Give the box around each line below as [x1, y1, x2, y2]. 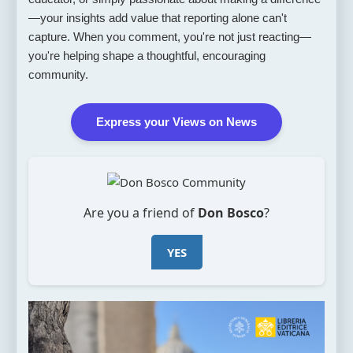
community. [28, 67, 88, 81]
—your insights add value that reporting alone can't [28, 10, 287, 24]
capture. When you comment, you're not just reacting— [28, 29, 311, 43]
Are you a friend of [84, 203, 198, 221]
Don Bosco [198, 203, 264, 221]
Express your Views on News [96, 114, 257, 128]
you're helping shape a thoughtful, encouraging [28, 48, 266, 62]
